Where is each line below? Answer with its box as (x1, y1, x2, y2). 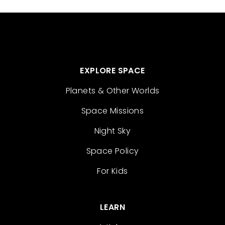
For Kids (97, 165, 128, 177)
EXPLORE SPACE (80, 65, 145, 76)
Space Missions (81, 105, 144, 117)
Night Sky (94, 125, 131, 137)
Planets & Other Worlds (65, 85, 160, 96)
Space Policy (86, 145, 139, 157)
